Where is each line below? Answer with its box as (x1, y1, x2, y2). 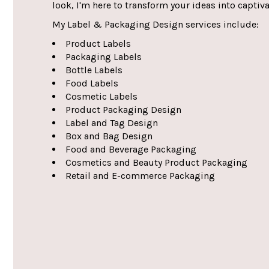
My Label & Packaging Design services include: (52, 19, 259, 30)
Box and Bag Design (65, 130, 153, 142)
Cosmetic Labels (65, 91, 138, 102)
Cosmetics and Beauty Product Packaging (65, 157, 247, 168)
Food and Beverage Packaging (65, 144, 196, 155)
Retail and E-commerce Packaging (65, 170, 215, 181)
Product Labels (65, 38, 131, 49)
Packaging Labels (65, 51, 142, 62)
